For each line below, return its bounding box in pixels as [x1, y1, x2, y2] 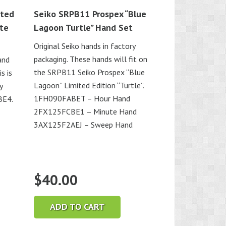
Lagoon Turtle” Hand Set [34, 21, 133, 33]
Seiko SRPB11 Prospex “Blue [34, 8, 147, 20]
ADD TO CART [49, 201, 105, 213]
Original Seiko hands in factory [34, 40, 136, 51]
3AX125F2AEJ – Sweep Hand [34, 119, 133, 130]
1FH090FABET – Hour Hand [34, 93, 131, 103]
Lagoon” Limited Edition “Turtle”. [34, 80, 144, 90]
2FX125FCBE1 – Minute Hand [34, 106, 137, 117]
